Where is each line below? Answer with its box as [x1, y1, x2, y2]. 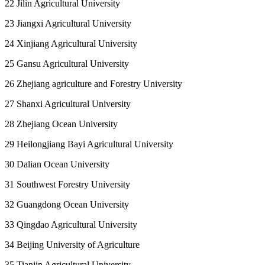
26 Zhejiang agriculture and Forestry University [5, 78, 182, 89]
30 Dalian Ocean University [5, 159, 109, 169]
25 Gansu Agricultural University [5, 58, 129, 69]
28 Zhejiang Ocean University [5, 118, 118, 129]
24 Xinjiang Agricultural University [5, 38, 137, 49]
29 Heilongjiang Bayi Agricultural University [5, 138, 173, 149]
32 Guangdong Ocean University [5, 199, 129, 209]
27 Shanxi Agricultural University [5, 98, 131, 109]
